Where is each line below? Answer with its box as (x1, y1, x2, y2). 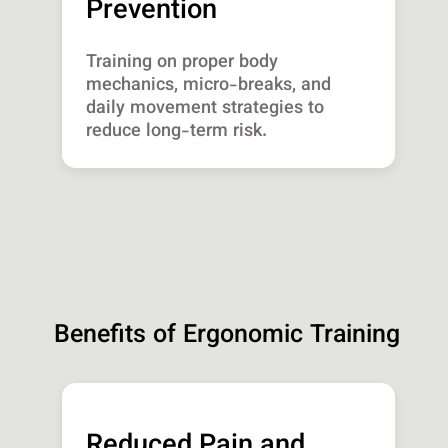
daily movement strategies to (86, 95, 325, 124)
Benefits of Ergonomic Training (54, 316, 401, 356)
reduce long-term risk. (86, 118, 268, 147)
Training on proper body (86, 49, 279, 78)
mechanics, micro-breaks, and (86, 72, 332, 101)
